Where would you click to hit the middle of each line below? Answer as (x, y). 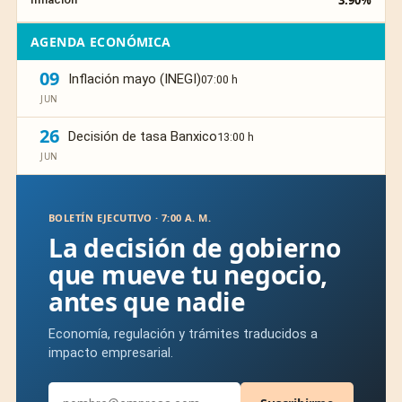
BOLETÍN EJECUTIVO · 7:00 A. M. (130, 218)
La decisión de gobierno (195, 248)
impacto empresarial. (111, 354)
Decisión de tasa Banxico (143, 137)
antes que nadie (147, 302)
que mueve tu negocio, (188, 275)
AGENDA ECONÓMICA (101, 42)
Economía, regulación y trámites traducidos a (183, 335)
